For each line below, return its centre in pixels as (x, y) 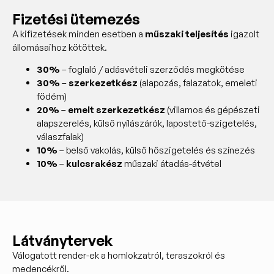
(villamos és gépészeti (213, 110)
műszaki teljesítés (187, 34)
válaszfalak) (60, 137)
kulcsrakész (94, 164)
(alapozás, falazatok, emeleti (198, 83)
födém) (52, 97)
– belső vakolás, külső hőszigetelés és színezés (156, 150)
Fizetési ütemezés (76, 19)
